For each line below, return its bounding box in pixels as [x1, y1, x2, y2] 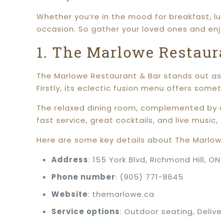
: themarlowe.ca [88, 189, 155, 199]
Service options [51, 206, 120, 217]
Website [51, 189, 88, 199]
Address [51, 154, 89, 165]
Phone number [51, 172, 116, 182]
